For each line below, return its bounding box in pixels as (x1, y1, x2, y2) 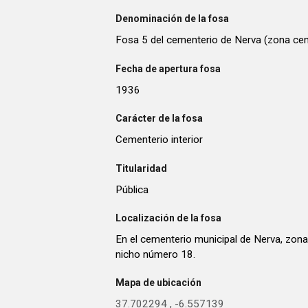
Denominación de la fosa (115, 13, 229, 25)
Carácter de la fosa (115, 113, 203, 124)
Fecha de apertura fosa (115, 63, 221, 74)
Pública (115, 183, 148, 196)
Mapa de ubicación (115, 277, 201, 289)
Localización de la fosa (115, 212, 221, 224)
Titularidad (115, 162, 167, 174)
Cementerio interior (115, 133, 203, 146)
